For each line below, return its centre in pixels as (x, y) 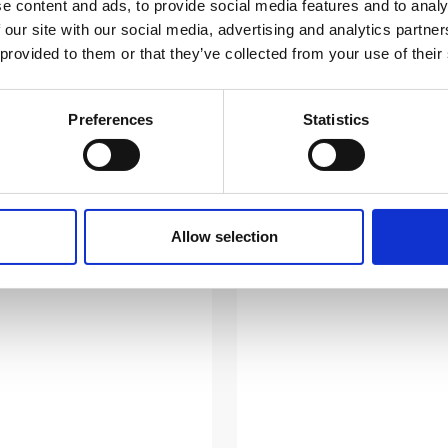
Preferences (111, 120)
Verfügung (315, 67)
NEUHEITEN (152, 232)
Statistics (336, 120)
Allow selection (224, 237)
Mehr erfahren (314, 99)
